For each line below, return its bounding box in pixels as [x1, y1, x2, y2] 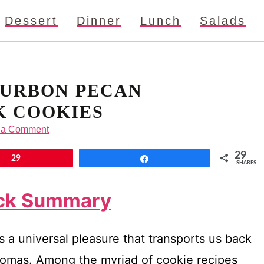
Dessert [5, 14, 58, 27]
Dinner [77, 14, 121, 27]
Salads [200, 14, 246, 27]
